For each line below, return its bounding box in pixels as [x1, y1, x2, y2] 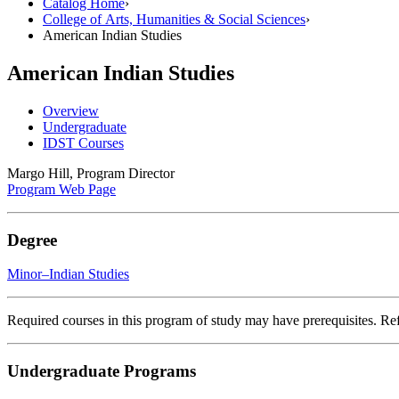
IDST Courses [43, 135, 124, 151]
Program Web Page [7, 182, 116, 197]
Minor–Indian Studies [7, 266, 129, 282]
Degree [7, 230, 57, 249]
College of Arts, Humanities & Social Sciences [43, 12, 305, 28]
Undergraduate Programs [7, 362, 196, 381]
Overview [43, 103, 99, 118]
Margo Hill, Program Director [7, 166, 175, 181]
